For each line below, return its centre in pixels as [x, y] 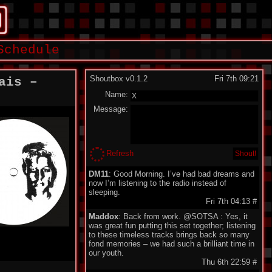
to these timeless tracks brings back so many [169, 235]
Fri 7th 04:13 [229, 201]
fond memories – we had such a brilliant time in [172, 244]
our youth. [106, 253]
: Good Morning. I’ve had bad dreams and [182, 174]
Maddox [104, 216]
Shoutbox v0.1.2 [119, 79]
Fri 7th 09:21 [236, 79]
